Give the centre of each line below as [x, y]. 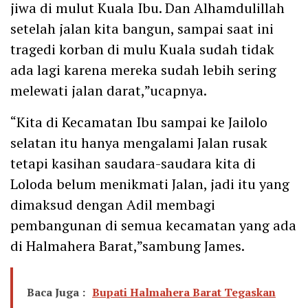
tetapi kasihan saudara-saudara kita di [133, 163]
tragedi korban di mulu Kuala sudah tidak [142, 49]
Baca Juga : [56, 292]
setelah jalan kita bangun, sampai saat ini [142, 28]
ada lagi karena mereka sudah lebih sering [143, 69]
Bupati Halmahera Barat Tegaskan [184, 292]
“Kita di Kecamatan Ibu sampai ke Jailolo [139, 122]
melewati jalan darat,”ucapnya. [109, 90]
